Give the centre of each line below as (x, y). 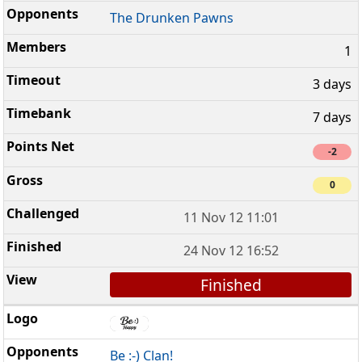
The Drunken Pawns (172, 18)
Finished (231, 284)
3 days (332, 84)
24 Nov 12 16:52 (231, 250)
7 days (332, 118)
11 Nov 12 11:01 (231, 217)
